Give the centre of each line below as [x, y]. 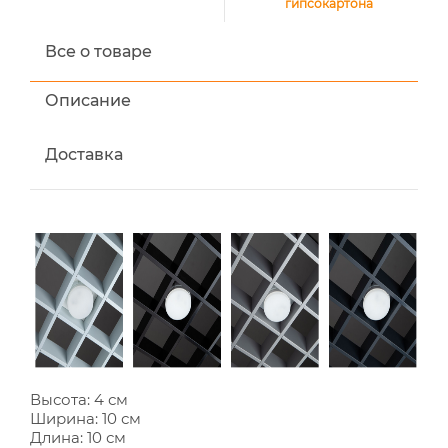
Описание [88, 100]
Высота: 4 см [79, 399]
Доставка [84, 154]
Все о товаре [98, 51]
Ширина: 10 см [85, 418]
